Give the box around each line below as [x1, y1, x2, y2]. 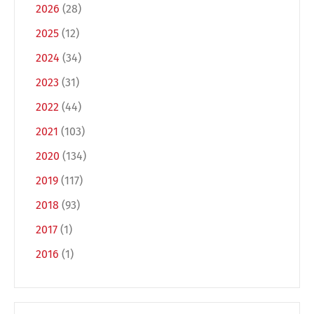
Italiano [205, 259, 245, 272]
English [206, 210, 243, 223]
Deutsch [99, 210, 140, 223]
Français [97, 259, 139, 272]
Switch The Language [97, 151, 217, 167]
